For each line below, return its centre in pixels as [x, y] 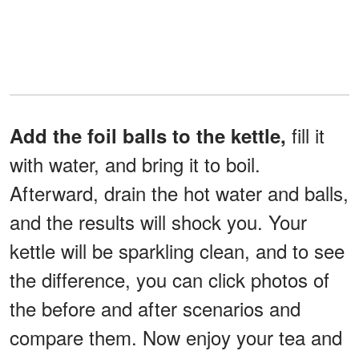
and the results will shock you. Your [158, 221]
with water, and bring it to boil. [135, 163]
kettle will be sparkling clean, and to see [177, 250]
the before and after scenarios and [155, 308]
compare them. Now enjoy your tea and [176, 337]
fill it [305, 135]
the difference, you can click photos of [169, 279]
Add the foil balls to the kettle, [148, 135]
